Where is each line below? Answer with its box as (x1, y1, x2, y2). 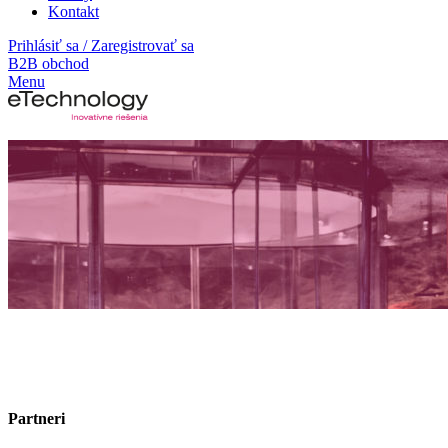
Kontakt (48, 2, 99, 20)
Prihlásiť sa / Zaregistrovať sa (8, 36, 194, 54)
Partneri (8, 410, 65, 428)
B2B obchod (8, 54, 89, 72)
